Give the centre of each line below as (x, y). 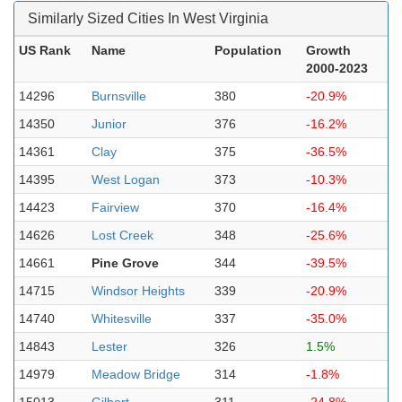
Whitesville (122, 319)
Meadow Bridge (136, 374)
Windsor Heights (138, 291)
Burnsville (119, 96)
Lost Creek (122, 235)
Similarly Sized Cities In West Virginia (148, 18)
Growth (328, 50)
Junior (109, 124)
